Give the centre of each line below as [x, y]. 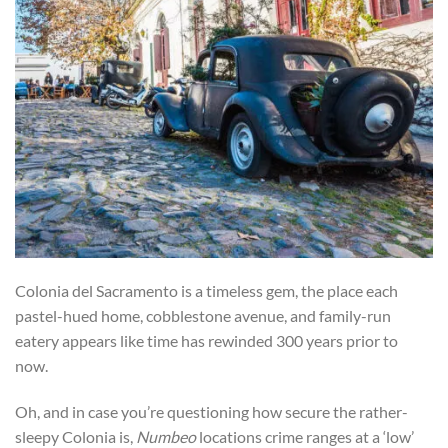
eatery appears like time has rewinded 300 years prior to [206, 341]
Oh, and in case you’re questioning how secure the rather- [211, 412]
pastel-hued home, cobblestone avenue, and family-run [203, 316]
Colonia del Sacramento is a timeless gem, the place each [206, 291]
